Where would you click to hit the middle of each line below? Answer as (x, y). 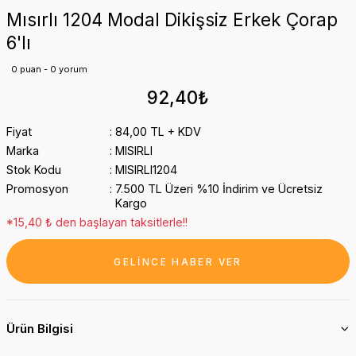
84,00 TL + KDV (158, 132)
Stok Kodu (34, 170)
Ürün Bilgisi (40, 329)
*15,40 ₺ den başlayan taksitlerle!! (97, 222)
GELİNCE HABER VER (178, 261)
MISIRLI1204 (146, 170)
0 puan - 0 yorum (49, 69)
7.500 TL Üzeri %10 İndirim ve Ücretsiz (219, 189)
